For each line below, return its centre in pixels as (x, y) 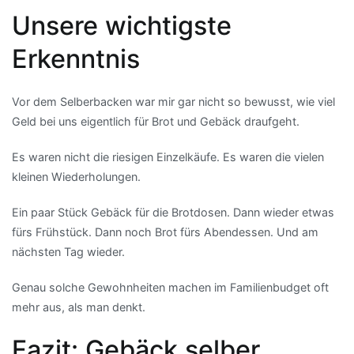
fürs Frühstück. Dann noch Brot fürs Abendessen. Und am (165, 232)
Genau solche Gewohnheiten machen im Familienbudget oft (170, 288)
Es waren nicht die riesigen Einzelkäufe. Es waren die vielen (168, 157)
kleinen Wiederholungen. (76, 177)
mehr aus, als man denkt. (79, 307)
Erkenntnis (76, 58)
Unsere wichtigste (122, 25)
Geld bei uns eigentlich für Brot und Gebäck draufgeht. (156, 121)
